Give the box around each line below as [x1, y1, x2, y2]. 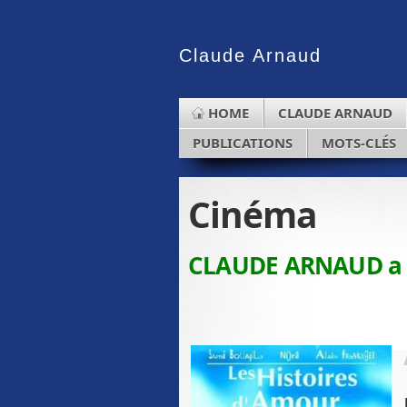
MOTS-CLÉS [322, 134, 396, 152]
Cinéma [188, 189, 317, 238]
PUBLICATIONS [193, 134, 293, 152]
